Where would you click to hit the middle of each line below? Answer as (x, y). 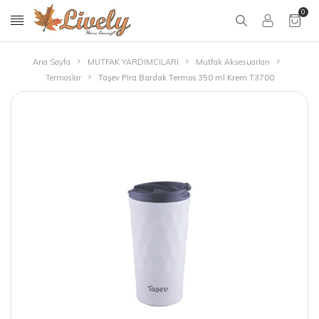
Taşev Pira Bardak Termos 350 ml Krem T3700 (186, 78)
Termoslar (63, 78)
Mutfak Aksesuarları (232, 62)
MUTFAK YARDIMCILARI (133, 62)
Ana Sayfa (51, 62)
